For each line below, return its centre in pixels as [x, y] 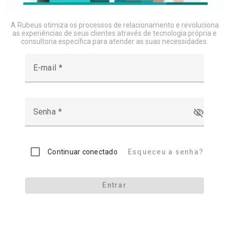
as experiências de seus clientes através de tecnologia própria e [114, 33]
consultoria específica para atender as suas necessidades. [114, 41]
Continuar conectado [83, 152]
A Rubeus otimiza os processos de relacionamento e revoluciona [114, 25]
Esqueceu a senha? [166, 152]
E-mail [46, 67]
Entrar [114, 185]
